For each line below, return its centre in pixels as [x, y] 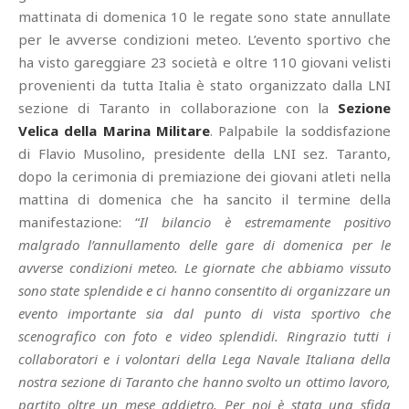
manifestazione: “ [79, 221]
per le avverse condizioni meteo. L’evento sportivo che [204, 39]
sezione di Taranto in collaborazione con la [178, 107]
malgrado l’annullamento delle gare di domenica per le [204, 244]
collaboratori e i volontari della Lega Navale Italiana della [204, 358]
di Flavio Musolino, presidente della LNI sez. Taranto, [204, 153]
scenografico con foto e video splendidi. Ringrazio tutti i [204, 336]
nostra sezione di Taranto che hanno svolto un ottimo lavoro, [204, 381]
